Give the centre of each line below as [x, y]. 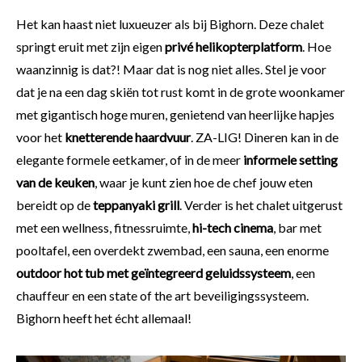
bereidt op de [55, 204]
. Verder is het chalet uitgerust [261, 204]
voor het [40, 137]
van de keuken [55, 182]
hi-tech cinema [233, 227]
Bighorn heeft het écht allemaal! [104, 318]
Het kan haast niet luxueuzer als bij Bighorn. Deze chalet [170, 23]
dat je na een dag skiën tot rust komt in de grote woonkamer [181, 91]
